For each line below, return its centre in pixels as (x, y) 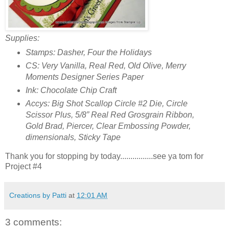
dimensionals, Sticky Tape (73, 138)
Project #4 (24, 167)
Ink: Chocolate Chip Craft (71, 90)
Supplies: (22, 38)
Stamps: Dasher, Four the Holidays (88, 53)
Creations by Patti (38, 196)
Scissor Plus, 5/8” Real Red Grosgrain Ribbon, (110, 115)
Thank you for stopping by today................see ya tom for (104, 156)
